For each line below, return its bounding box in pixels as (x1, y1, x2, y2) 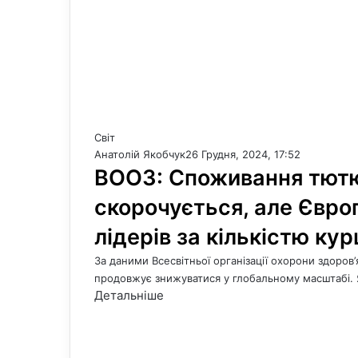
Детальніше (94, 288, 164, 303)
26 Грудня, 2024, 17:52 (185, 148, 300, 161)
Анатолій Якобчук (94, 148, 185, 161)
